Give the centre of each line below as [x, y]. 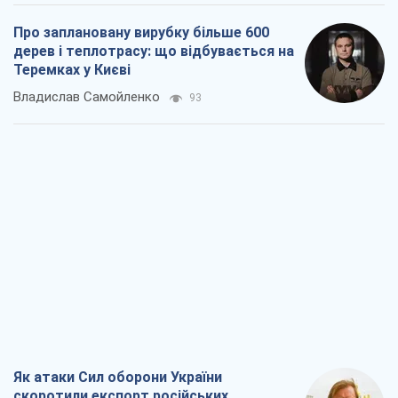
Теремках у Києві [72, 70]
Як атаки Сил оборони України [118, 378]
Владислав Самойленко [87, 97]
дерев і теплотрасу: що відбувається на [154, 52]
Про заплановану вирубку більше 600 [141, 33]
